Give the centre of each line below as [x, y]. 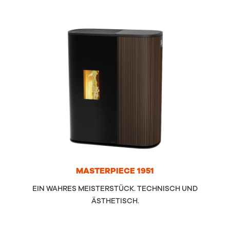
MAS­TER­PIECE [106, 171]
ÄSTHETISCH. [115, 201]
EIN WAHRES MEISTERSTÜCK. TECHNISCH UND [115, 188]
